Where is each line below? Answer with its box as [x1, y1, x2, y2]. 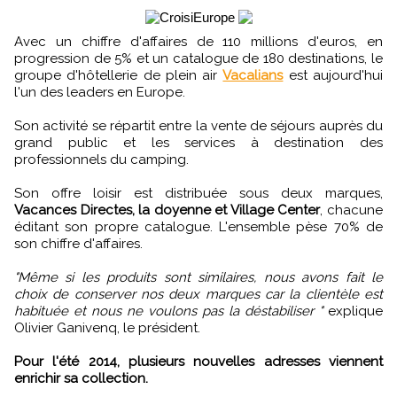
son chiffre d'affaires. [14, 236, 143, 253]
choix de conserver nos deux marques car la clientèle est [14, 286, 383, 303]
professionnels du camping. [14, 152, 189, 168]
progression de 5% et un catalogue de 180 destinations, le [14, 51, 383, 67]
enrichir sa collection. [14, 370, 148, 387]
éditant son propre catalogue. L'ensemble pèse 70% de [14, 219, 383, 236]
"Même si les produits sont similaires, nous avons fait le [14, 269, 383, 286]
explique [323, 303, 383, 320]
